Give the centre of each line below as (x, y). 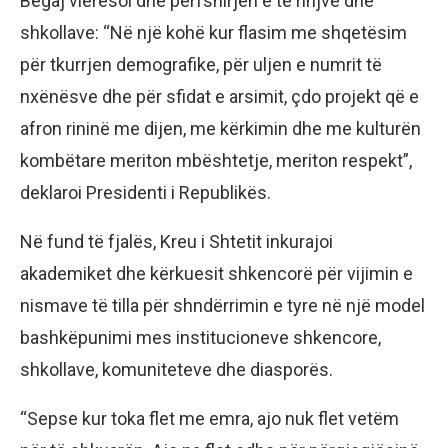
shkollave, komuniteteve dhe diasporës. (176, 369)
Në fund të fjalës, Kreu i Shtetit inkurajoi (176, 241)
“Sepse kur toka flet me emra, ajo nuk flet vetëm (209, 418)
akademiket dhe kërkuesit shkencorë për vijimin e (216, 273)
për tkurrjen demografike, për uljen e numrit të (201, 64)
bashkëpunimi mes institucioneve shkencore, (200, 337)
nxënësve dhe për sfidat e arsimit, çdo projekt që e (219, 96)
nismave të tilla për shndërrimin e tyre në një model (222, 305)
